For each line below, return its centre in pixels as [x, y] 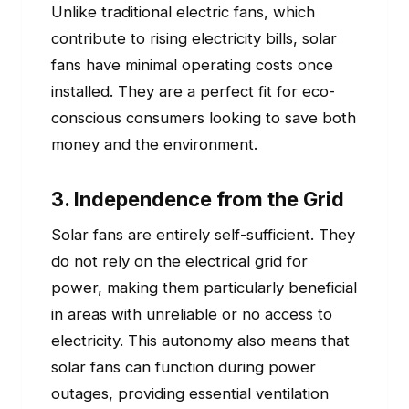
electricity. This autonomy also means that [200, 340]
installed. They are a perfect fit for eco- [193, 92]
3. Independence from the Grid [198, 199]
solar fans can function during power [184, 367]
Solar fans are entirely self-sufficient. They [203, 234]
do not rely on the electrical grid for [179, 261]
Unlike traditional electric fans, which [183, 12]
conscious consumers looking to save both [204, 118]
